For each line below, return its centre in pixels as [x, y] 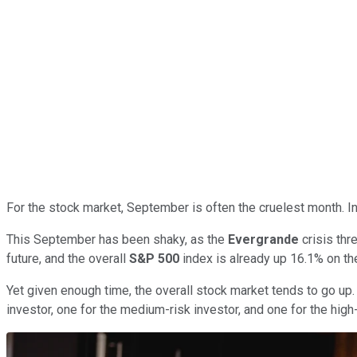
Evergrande [263, 239]
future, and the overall [68, 258]
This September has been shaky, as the [117, 239]
